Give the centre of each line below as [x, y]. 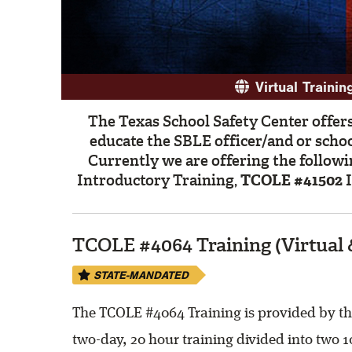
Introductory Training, [158, 180]
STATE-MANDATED [139, 277]
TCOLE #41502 [291, 180]
